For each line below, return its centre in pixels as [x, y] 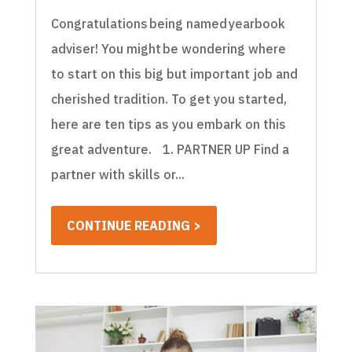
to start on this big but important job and [174, 74]
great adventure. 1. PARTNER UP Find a [170, 150]
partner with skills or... [117, 175]
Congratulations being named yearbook [168, 24]
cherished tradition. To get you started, [169, 99]
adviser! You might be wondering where [168, 49]
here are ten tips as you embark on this [168, 125]
